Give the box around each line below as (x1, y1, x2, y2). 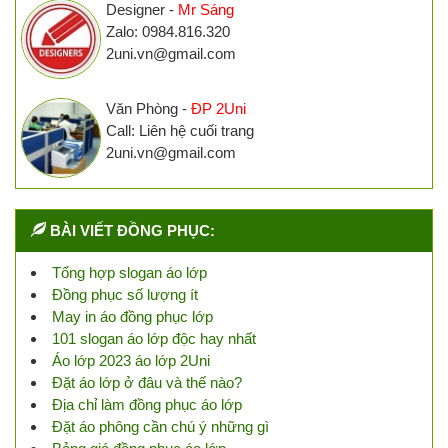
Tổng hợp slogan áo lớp (52, 264, 207, 282)
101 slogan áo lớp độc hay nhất (52, 330, 256, 348)
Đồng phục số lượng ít (52, 286, 198, 304)
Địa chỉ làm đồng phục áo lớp (52, 396, 242, 414)
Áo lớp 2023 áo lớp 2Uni (52, 352, 210, 370)
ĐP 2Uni (191, 100, 246, 118)
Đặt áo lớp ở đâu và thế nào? (52, 374, 242, 392)
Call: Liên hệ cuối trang (106, 122, 254, 140)
